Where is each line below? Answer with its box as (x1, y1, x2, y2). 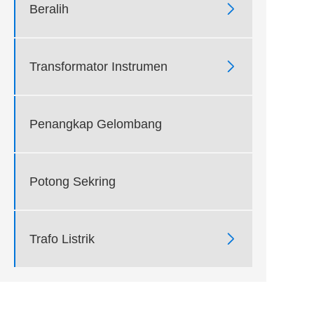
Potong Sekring (29, 174, 116, 189)
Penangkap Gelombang (29, 116, 162, 131)
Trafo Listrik (29, 231, 95, 246)
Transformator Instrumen (29, 59, 168, 74)
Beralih (29, 1, 69, 16)
